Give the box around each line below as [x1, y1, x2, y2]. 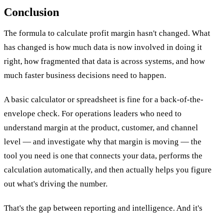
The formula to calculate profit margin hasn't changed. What [4, 28, 210, 38]
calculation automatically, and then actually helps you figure [4, 165, 212, 174]
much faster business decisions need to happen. [4, 70, 166, 80]
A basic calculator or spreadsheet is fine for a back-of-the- [4, 94, 203, 104]
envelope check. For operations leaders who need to [4, 108, 182, 118]
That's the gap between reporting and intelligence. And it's [4, 203, 202, 213]
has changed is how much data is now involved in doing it [4, 42, 202, 52]
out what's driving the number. [4, 179, 108, 188]
